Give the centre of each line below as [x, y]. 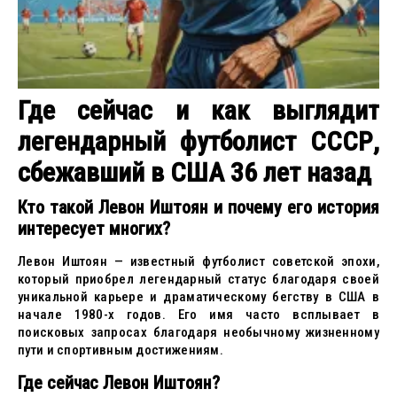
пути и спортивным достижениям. [121, 350]
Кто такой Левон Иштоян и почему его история [198, 207]
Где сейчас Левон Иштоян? [119, 383]
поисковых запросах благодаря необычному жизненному [198, 332]
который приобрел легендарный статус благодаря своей [198, 279]
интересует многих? [94, 229]
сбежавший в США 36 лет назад [195, 172]
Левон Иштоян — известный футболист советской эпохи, [198, 261]
